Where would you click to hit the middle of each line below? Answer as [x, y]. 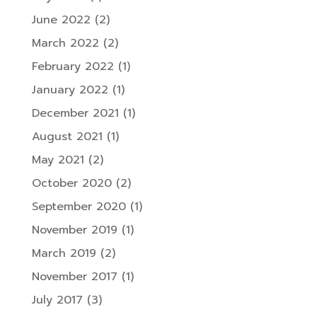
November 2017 [74, 276]
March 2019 [64, 253]
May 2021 [58, 160]
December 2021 [75, 113]
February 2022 [73, 66]
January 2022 [70, 90]
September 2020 [79, 206]
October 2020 [71, 183]
